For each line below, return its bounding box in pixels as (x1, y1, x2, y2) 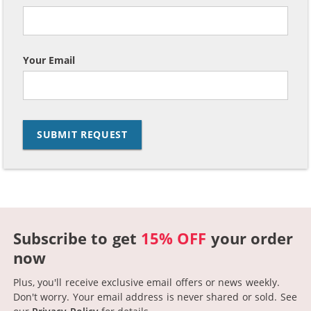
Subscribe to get (13, 227, 142, 249)
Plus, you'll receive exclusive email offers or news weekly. (13, 275, 280, 289)
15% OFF (141, 227, 207, 249)
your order (206, 227, 294, 249)
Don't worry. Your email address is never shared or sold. (13, 289, 278, 303)
